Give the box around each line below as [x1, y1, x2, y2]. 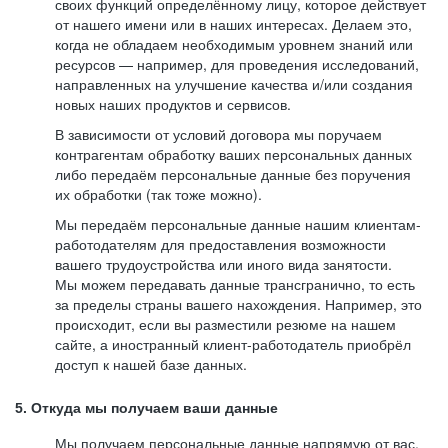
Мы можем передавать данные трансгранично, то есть [55, 274, 415, 294]
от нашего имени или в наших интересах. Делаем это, [55, 14, 412, 34]
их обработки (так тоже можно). [55, 184, 262, 204]
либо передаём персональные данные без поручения [55, 164, 411, 184]
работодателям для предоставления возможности [55, 234, 386, 254]
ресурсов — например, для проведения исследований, [55, 54, 419, 74]
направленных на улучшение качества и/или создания [55, 74, 413, 94]
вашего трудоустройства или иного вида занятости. [55, 254, 392, 274]
